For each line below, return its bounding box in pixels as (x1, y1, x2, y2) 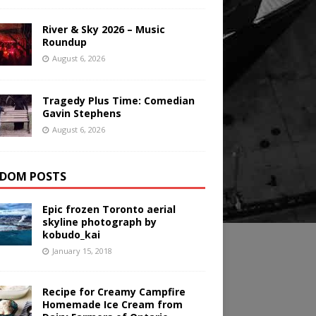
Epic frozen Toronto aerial (42, 202, 176, 217)
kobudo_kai (42, 228, 100, 242)
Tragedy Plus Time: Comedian (42, 94, 195, 108)
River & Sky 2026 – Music (42, 23, 165, 37)
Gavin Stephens (42, 107, 121, 121)
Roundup (42, 35, 87, 49)
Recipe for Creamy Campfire (42, 285, 186, 299)
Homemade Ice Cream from (42, 298, 183, 312)
